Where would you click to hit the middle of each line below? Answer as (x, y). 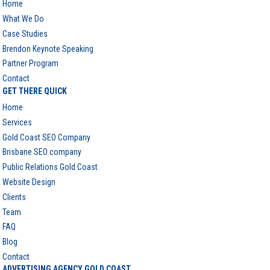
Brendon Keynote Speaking (48, 49)
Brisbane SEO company (42, 152)
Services (17, 122)
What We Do (24, 19)
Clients (14, 197)
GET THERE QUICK (35, 91)
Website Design (29, 182)
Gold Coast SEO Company (47, 137)
